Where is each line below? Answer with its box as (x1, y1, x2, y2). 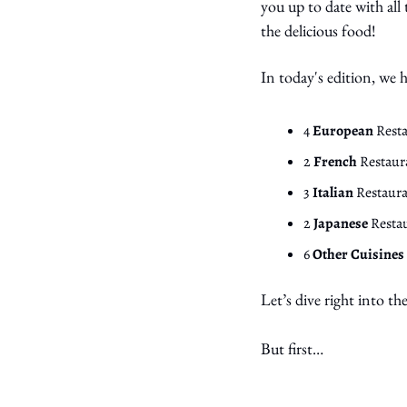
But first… (261, 338, 327, 360)
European (313, 121, 376, 142)
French (313, 152, 360, 173)
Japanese (313, 213, 371, 234)
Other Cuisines (313, 244, 404, 265)
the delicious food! (261, 20, 376, 42)
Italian (313, 183, 356, 203)
